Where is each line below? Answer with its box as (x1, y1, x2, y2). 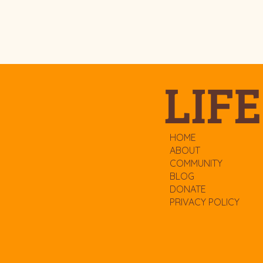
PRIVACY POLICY (169, 195, 240, 208)
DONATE (169, 183, 206, 195)
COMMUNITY (169, 157, 222, 169)
